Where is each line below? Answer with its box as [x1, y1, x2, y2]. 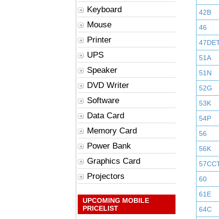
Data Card [87, 111, 124, 120]
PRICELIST [83, 204, 118, 212]
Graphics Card [87, 156, 140, 166]
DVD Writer [87, 81, 129, 90]
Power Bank [87, 141, 131, 151]
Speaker [87, 66, 117, 75]
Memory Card [87, 126, 137, 135]
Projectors [87, 172, 125, 181]
